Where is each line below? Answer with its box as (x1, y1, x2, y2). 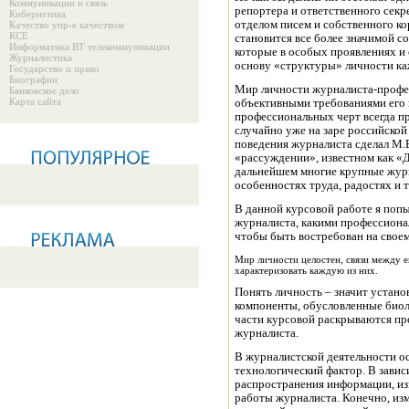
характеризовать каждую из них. (235, 265, 378, 276)
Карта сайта (9, 96, 61, 107)
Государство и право (9, 63, 100, 74)
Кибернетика (9, 8, 66, 19)
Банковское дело (9, 85, 79, 96)
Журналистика (9, 52, 72, 63)
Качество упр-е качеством (9, 19, 124, 30)
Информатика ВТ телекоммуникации (9, 41, 170, 52)
